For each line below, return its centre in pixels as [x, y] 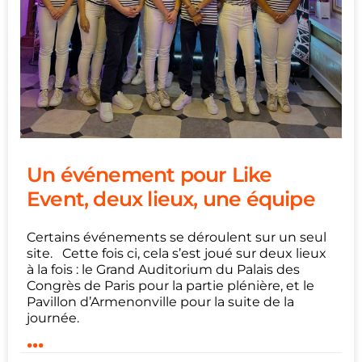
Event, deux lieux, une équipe [174, 198]
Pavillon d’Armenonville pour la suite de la [160, 301]
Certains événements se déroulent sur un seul [177, 237]
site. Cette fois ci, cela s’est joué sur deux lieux [177, 253]
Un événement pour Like [149, 174]
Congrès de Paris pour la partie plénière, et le [170, 285]
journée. [53, 318]
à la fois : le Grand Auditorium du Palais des [163, 269]
